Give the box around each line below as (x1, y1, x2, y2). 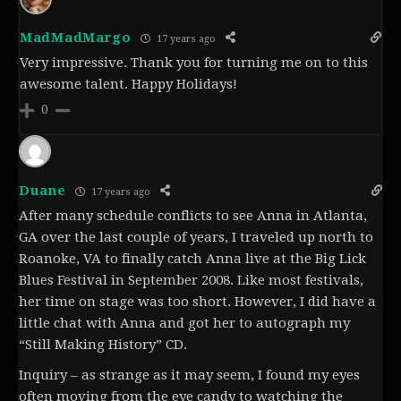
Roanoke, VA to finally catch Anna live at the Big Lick (19, 251, 366, 268)
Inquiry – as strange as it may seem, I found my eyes (19, 367, 360, 384)
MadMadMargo (20, 30, 132, 47)
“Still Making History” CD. (19, 337, 187, 354)
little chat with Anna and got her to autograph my (19, 315, 350, 332)
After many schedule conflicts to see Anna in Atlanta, (19, 208, 367, 225)
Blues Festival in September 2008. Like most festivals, (19, 272, 363, 289)
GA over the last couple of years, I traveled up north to (19, 229, 373, 246)
